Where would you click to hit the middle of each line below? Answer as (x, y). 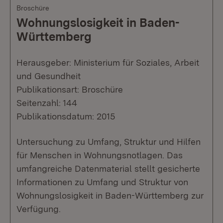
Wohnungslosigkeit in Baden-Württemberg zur (110, 196)
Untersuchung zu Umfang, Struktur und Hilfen (109, 142)
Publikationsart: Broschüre (70, 90)
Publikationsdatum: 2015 (66, 116)
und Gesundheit (49, 76)
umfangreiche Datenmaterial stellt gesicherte (108, 169)
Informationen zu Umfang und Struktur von (102, 182)
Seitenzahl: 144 (47, 103)
